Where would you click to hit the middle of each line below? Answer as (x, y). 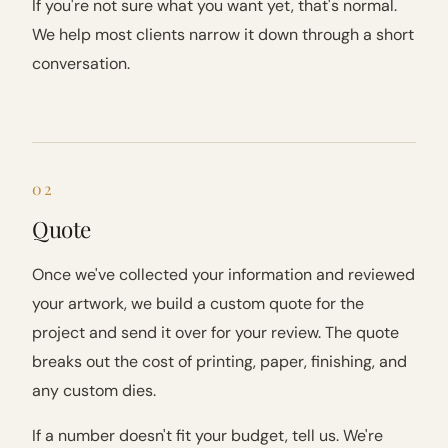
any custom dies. (94, 390)
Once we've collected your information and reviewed (223, 274)
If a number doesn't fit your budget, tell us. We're (207, 435)
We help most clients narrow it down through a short (223, 34)
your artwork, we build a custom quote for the (198, 303)
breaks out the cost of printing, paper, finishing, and (219, 361)
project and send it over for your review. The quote (215, 332)
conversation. (81, 63)
